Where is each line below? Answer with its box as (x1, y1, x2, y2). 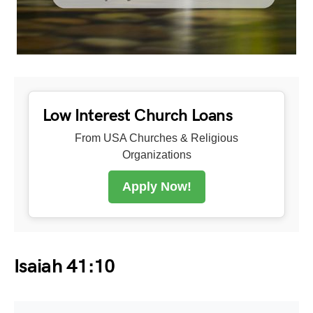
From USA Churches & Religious (75, 131, 238, 144)
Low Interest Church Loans (43, 105, 233, 126)
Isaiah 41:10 (14, 254, 115, 278)
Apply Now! (122, 179, 191, 194)
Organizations (122, 148, 191, 161)
